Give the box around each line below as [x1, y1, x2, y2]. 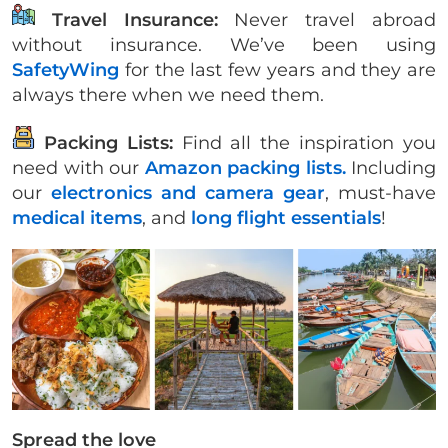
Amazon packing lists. [144, 156, 346, 179]
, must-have [325, 181, 436, 204]
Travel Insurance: [35, 8, 218, 31]
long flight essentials [191, 206, 381, 229]
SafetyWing [12, 58, 119, 81]
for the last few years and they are [124, 58, 436, 81]
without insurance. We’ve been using [12, 33, 436, 56]
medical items [12, 206, 142, 229]
